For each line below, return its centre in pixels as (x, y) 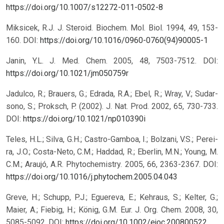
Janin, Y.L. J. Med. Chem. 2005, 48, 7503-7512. (104, 61)
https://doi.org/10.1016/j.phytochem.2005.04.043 (92, 177)
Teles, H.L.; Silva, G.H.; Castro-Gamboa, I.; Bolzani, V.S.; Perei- (112, 139)
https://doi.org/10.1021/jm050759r (67, 73)
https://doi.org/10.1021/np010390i (84, 119)
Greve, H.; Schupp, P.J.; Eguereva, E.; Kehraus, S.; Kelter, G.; (112, 197)
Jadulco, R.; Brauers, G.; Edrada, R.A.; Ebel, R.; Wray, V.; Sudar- (112, 94)
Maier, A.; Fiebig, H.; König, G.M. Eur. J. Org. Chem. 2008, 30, (112, 210)
